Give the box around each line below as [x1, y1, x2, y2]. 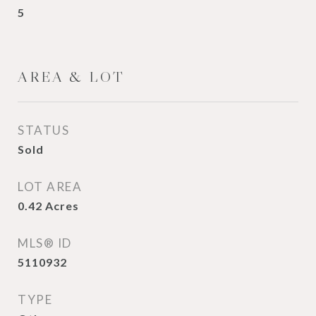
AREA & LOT [18, 68, 125, 86]
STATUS [18, 123, 69, 138]
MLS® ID [18, 236, 72, 250]
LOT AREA [18, 179, 82, 194]
